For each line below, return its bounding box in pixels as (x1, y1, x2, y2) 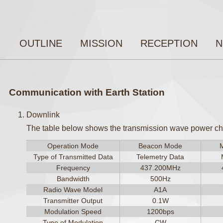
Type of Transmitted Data (33, 153, 113, 161)
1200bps (146, 208, 174, 216)
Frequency (56, 164, 90, 172)
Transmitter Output (43, 197, 103, 205)
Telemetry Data (136, 153, 185, 161)
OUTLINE (19, 38, 63, 49)
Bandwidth (56, 175, 90, 183)
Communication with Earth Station (9, 87, 165, 98)
